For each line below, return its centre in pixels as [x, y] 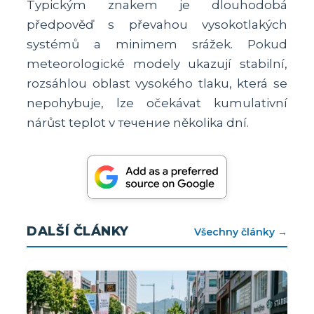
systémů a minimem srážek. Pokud [157, 44]
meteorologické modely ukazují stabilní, [157, 63]
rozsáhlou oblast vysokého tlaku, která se [157, 83]
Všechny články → [240, 232]
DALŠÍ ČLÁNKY [78, 231]
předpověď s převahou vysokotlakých [157, 24]
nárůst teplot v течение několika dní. [138, 122]
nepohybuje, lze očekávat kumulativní [157, 103]
